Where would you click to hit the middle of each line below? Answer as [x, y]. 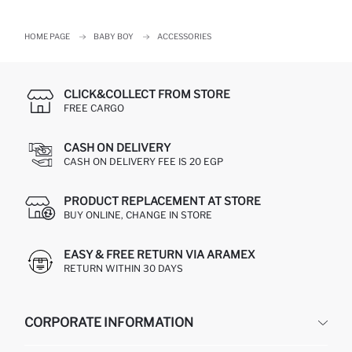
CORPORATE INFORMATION [109, 323]
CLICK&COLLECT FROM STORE [147, 94]
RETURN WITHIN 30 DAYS [123, 268]
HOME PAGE [47, 36]
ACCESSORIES [184, 36]
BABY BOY [114, 36]
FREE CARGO [94, 108]
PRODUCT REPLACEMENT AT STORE [162, 201]
